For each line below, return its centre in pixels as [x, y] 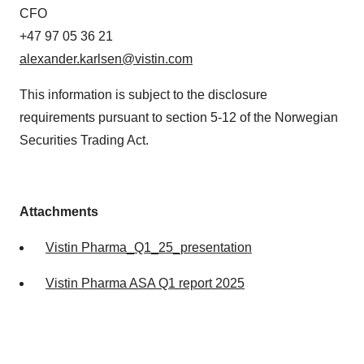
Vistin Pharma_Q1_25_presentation [149, 248]
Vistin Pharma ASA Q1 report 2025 [145, 284]
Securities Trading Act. [84, 141]
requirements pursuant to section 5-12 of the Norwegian [179, 118]
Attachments [59, 212]
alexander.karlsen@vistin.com [106, 59]
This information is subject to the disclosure [143, 95]
